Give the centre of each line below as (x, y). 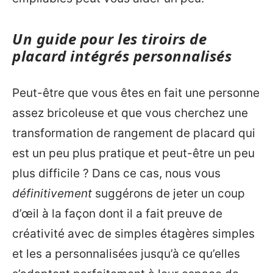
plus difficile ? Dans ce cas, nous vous (116, 173)
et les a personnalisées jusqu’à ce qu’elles (126, 254)
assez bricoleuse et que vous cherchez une (130, 113)
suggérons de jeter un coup (168, 193)
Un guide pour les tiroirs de (109, 38)
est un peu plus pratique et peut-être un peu (133, 153)
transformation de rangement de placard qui (134, 133)
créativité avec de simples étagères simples (133, 234)
